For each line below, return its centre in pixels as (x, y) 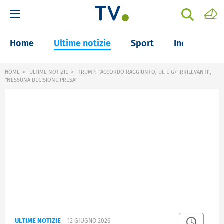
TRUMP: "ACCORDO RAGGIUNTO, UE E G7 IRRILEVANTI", (144, 72)
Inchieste (193, 43)
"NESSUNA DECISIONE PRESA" (41, 80)
